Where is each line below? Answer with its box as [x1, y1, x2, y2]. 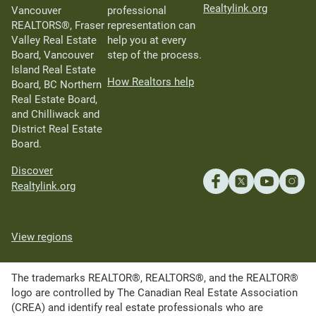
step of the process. [107, 48, 202, 61]
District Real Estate [11, 122, 102, 135]
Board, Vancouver [11, 48, 94, 61]
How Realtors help [107, 75, 194, 88]
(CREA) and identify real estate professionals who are [11, 300, 263, 314]
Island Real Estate [11, 63, 96, 76]
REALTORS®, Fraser [11, 18, 104, 32]
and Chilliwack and [11, 107, 99, 121]
